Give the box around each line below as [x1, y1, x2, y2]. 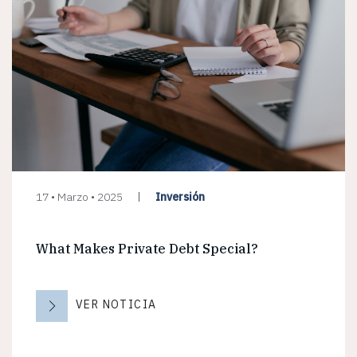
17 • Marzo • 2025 [36, 190, 123, 205]
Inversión [155, 189, 205, 204]
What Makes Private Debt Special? [36, 240, 258, 257]
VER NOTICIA [76, 296, 157, 312]
